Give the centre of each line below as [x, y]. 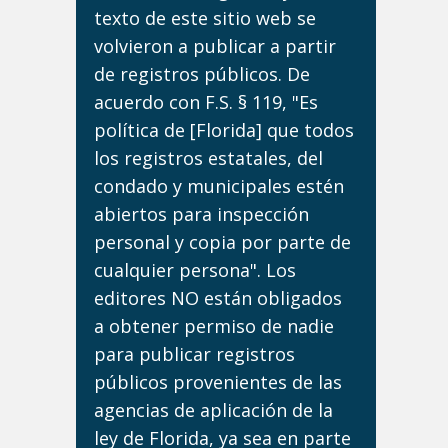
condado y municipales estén [219, 186]
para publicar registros [194, 354]
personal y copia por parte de [222, 242]
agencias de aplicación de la [213, 410]
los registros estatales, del [208, 158]
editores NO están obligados [218, 298]
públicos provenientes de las [218, 382]
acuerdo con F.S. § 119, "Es [206, 102]
